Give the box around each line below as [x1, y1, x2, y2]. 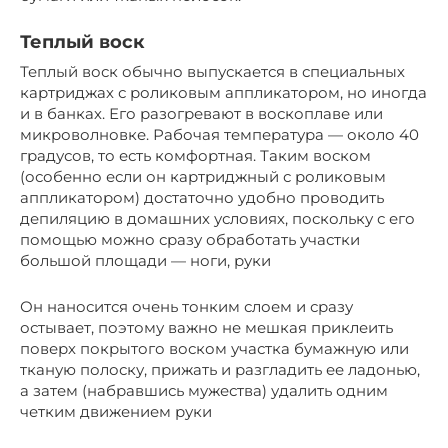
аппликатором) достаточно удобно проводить [20, 187, 384, 207]
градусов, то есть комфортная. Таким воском [20, 145, 371, 165]
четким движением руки [20, 401, 212, 421]
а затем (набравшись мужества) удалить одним [20, 380, 388, 400]
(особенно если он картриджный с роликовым [20, 166, 386, 186]
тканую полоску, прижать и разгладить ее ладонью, [20, 359, 420, 379]
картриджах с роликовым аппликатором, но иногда [20, 82, 427, 102]
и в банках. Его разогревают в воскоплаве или [20, 103, 383, 123]
